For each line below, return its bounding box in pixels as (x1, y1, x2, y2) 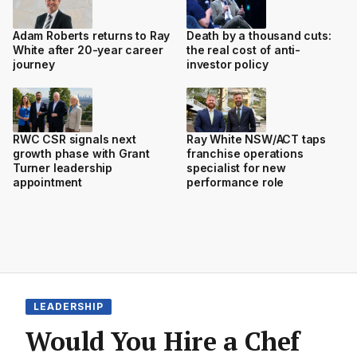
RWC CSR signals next (13, 132, 136, 147)
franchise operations (186, 147, 304, 161)
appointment (13, 175, 83, 190)
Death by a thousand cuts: (186, 28, 331, 42)
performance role (186, 175, 284, 190)
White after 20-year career (13, 42, 163, 57)
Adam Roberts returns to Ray (13, 28, 171, 42)
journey (13, 57, 55, 71)
